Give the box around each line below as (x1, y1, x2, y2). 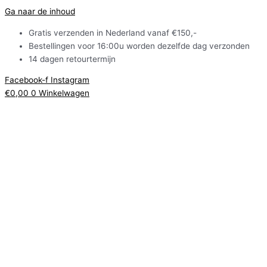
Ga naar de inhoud (5, 7, 75, 16)
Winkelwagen (39, 88, 89, 98)
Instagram (51, 75, 89, 85)
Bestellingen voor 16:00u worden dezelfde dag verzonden (29, 41, 250, 51)
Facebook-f (5, 75, 48, 85)
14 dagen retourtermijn (29, 54, 116, 64)
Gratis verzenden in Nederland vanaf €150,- (29, 27, 197, 38)
